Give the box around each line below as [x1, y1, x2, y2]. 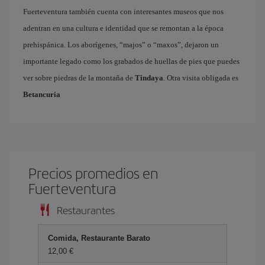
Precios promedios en [28, 163, 159, 183]
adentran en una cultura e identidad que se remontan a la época [23, 24, 224, 33]
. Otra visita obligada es [163, 73, 238, 82]
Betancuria [23, 90, 60, 99]
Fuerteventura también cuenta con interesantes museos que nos [23, 7, 224, 16]
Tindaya [135, 73, 163, 82]
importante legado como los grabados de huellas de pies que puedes [23, 57, 240, 66]
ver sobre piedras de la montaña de [23, 73, 135, 82]
